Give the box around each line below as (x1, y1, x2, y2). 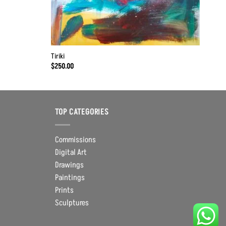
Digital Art (54, 146, 87, 158)
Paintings (54, 172, 85, 183)
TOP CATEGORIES (54, 106, 109, 118)
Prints (54, 184, 74, 196)
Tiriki (50, 51, 65, 62)
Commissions (54, 134, 96, 145)
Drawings (54, 159, 84, 171)
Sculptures (54, 197, 89, 208)
